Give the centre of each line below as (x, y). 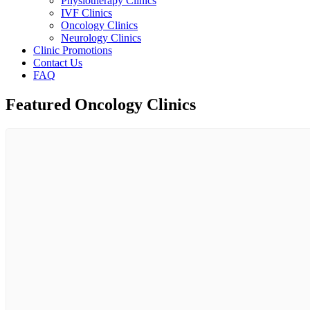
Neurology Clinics (101, 38)
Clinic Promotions (73, 50)
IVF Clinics (86, 13)
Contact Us (58, 63)
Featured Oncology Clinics (101, 104)
